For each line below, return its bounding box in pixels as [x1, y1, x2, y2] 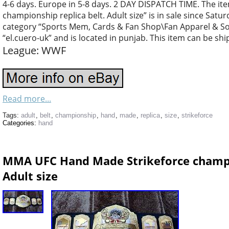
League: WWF [3, 43, 66, 57]
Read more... [3, 93, 51, 104]
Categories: [3, 119, 38, 127]
